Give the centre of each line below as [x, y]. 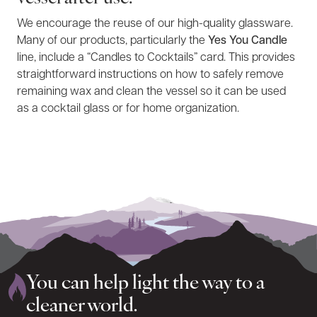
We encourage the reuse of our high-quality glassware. [155, 24]
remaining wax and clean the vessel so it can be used [151, 92]
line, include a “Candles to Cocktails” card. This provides [156, 58]
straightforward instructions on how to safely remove [150, 75]
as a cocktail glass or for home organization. [128, 109]
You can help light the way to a [146, 284]
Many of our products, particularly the [113, 41]
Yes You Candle [248, 41]
